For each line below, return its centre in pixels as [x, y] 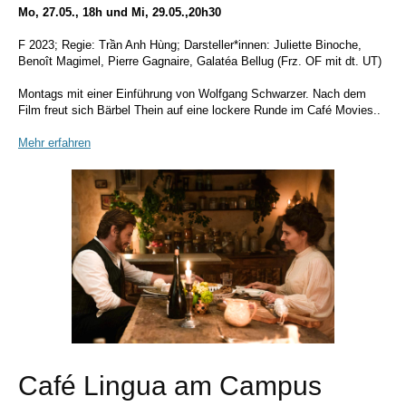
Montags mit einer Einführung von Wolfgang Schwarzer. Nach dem [192, 94]
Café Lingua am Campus [170, 386]
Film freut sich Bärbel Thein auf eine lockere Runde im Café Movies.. [199, 110]
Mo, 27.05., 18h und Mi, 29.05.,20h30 [120, 12]
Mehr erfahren [54, 143]
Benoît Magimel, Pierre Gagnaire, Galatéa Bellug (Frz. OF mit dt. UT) [200, 61]
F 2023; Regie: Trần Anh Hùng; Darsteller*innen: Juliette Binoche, [190, 45]
